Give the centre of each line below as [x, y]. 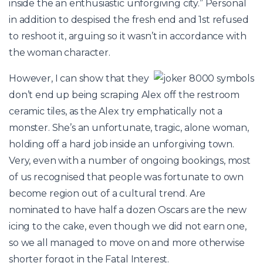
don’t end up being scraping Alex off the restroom [124, 95]
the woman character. [60, 52]
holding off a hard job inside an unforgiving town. [122, 144]
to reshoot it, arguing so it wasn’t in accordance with [128, 36]
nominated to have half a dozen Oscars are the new [128, 210]
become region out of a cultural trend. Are [107, 193]
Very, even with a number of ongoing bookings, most [130, 160]
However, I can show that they [79, 78]
